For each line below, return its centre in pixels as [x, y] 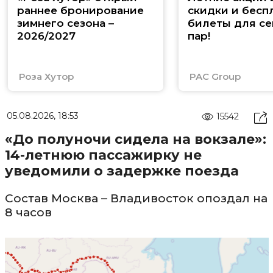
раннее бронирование [80, 11]
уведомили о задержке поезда [122, 171]
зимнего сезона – [66, 23]
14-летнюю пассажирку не [103, 155]
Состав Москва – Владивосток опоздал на [136, 199]
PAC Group [215, 77]
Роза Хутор [46, 77]
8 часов [28, 213]
